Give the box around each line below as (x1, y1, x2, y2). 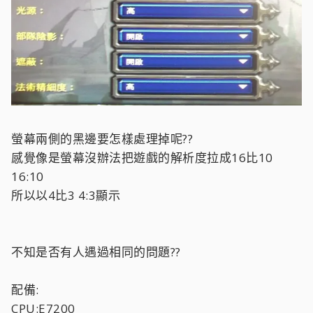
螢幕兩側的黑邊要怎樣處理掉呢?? (11, 130, 193, 147)
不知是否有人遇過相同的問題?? (11, 243, 181, 260)
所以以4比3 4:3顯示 (11, 187, 120, 203)
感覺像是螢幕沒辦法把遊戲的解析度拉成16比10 (11, 149, 273, 166)
